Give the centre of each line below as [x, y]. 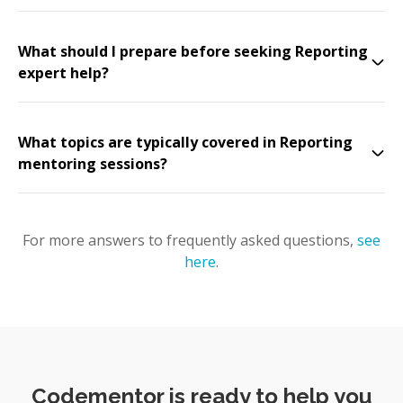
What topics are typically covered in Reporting [185, 142]
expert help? [63, 73]
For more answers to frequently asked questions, [188, 240]
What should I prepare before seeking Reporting [193, 51]
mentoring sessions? [93, 164]
